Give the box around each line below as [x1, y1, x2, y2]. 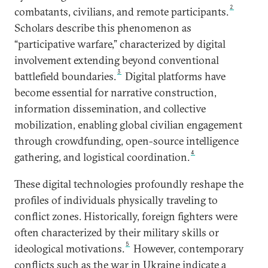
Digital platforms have [123, 69, 226, 83]
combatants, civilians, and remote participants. [14, 5, 229, 19]
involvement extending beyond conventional [14, 53, 219, 67]
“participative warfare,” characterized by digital [14, 37, 226, 51]
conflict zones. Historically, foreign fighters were [14, 209, 237, 223]
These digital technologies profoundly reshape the [14, 177, 243, 191]
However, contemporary [131, 242, 245, 255]
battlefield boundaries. [14, 69, 116, 83]
